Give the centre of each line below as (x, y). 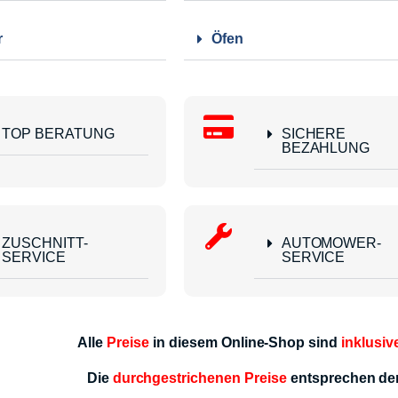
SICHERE (314, 134)
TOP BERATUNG (58, 134)
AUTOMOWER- (331, 243)
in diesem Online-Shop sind (245, 343)
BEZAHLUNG (326, 148)
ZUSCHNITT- (45, 243)
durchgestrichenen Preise (199, 378)
